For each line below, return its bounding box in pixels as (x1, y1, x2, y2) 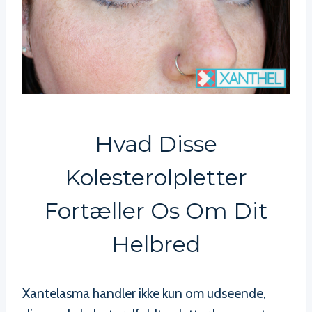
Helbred (111, 231, 201, 258)
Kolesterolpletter (65, 164, 247, 192)
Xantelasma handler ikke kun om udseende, (22, 286, 266, 302)
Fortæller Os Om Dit (44, 197, 268, 225)
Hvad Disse (95, 130, 217, 158)
